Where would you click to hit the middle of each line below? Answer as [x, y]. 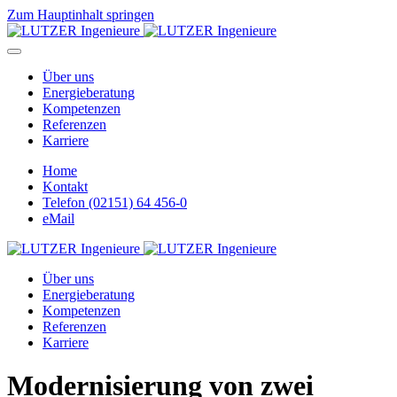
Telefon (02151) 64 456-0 [115, 202]
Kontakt [65, 187]
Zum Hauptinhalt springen [81, 15]
